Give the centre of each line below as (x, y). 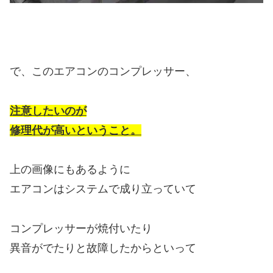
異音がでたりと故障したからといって (103, 248)
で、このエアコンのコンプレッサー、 (103, 72)
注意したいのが (48, 111)
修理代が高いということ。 (76, 130)
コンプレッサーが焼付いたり (81, 228)
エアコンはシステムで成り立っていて (103, 189)
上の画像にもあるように (70, 170)
